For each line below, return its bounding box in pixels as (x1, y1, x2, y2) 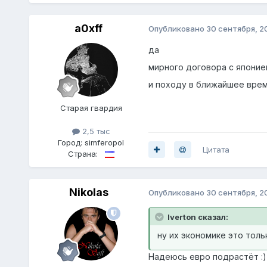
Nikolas (69, 185, 108, 198)
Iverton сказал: (167, 212, 228, 222)
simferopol (85, 137, 125, 147)
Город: (58, 137, 85, 147)
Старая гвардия (60, 103, 122, 113)
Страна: (67, 148, 98, 159)
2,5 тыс (79, 126, 110, 136)
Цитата (202, 144, 229, 154)
